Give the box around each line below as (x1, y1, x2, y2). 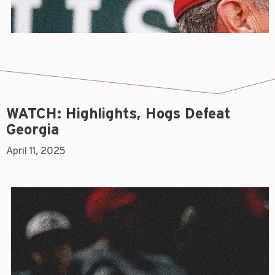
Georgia (6, 122, 59, 137)
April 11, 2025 (6, 145, 66, 156)
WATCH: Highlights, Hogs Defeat (6, 106, 231, 122)
